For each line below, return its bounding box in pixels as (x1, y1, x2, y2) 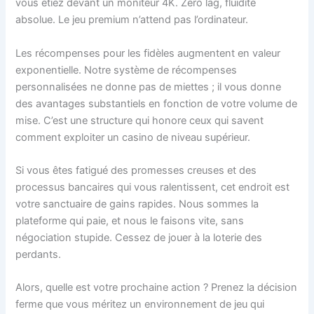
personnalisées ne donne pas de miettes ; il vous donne (15, 80, 282, 93)
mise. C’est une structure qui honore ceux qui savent (15, 114, 264, 127)
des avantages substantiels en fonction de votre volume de (15, 97, 298, 110)
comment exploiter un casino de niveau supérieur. (15, 130, 251, 144)
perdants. (15, 247, 62, 261)
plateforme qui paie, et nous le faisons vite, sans (15, 214, 245, 227)
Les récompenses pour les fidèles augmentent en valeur (15, 46, 281, 60)
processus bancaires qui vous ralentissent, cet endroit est (15, 180, 290, 193)
